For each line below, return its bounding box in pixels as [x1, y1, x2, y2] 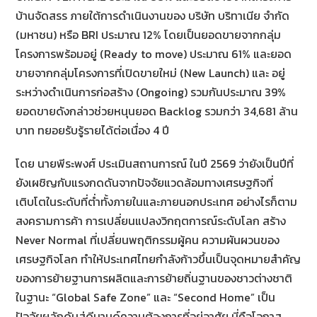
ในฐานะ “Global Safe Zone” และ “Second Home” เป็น [16, 289, 276, 306]
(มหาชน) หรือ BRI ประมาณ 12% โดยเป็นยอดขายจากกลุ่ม [16, 26, 282, 44]
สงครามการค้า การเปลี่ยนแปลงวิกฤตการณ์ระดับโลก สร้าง [16, 212, 287, 230]
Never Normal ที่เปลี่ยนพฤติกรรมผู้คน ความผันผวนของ [16, 231, 280, 249]
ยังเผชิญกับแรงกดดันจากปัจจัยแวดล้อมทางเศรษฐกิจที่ [16, 174, 274, 192]
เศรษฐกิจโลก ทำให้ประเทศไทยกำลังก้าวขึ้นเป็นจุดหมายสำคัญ [16, 250, 301, 268]
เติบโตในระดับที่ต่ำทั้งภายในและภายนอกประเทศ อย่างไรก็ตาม [16, 193, 298, 211]
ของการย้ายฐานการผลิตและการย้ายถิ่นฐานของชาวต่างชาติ [16, 270, 293, 287]
